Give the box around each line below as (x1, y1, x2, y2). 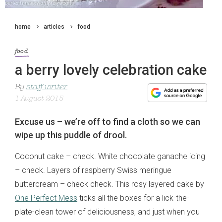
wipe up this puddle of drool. (15, 130, 127, 141)
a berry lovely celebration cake (15, 61, 207, 79)
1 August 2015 (15, 95, 63, 103)
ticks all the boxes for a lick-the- (77, 193, 189, 203)
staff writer (26, 83, 67, 92)
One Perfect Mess (15, 193, 77, 203)
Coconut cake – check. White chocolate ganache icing (15, 152, 205, 162)
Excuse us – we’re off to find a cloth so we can (15, 116, 200, 127)
